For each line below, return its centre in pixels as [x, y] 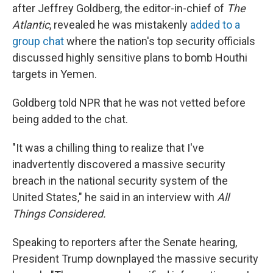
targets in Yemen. [55, 74]
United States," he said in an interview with [115, 197]
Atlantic [31, 25]
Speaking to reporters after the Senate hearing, [125, 242]
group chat [38, 41]
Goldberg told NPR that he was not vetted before [129, 103]
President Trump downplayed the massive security [135, 259]
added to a [215, 25]
